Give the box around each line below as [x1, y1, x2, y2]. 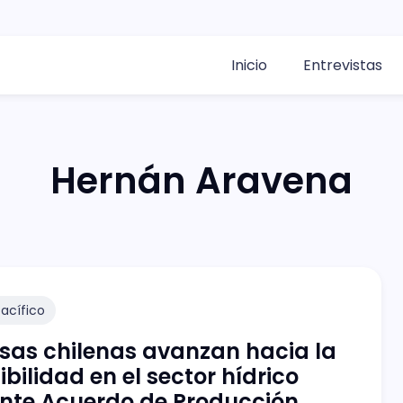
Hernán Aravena [50, 156, 353, 206]
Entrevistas [303, 55, 382, 76]
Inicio [231, 55, 267, 76]
